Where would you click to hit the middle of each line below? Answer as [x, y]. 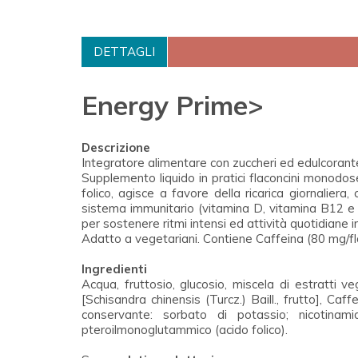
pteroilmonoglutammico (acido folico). [185, 329]
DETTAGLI [124, 51]
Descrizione [116, 147]
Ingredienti [114, 268]
